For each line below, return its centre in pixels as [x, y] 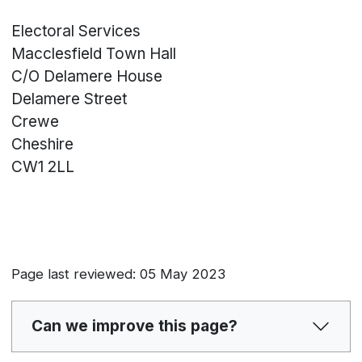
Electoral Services [76, 32]
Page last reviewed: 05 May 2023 [119, 274]
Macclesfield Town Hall [94, 54]
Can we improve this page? [135, 326]
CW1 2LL [43, 167]
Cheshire [43, 145]
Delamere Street [69, 99]
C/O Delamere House [87, 77]
